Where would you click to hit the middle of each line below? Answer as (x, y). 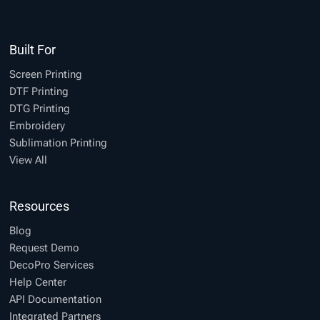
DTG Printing (40, 109)
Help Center (38, 282)
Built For (33, 50)
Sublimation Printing (59, 143)
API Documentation (56, 300)
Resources (40, 206)
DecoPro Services (52, 265)
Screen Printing (46, 75)
